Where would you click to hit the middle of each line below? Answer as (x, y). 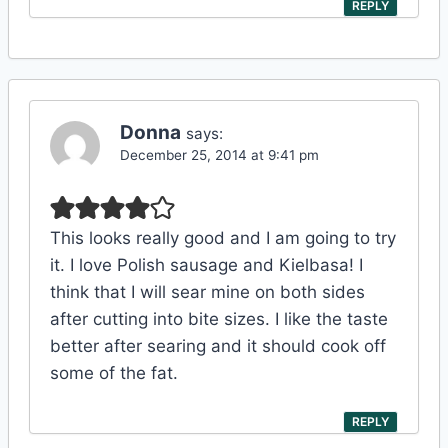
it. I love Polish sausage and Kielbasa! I (206, 265)
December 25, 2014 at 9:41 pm (219, 155)
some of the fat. (114, 373)
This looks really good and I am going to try (223, 238)
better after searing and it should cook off (218, 346)
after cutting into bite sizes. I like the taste (219, 319)
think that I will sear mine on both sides (207, 292)
